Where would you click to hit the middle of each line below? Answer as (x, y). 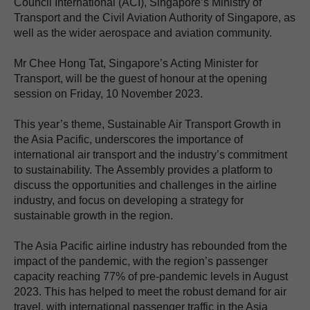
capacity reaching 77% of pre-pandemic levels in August (151, 277)
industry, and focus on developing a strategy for (129, 201)
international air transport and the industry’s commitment (151, 155)
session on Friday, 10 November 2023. (108, 94)
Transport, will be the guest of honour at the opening (140, 79)
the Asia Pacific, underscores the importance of (128, 140)
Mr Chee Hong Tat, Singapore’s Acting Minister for (136, 64)
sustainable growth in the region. (93, 216)
